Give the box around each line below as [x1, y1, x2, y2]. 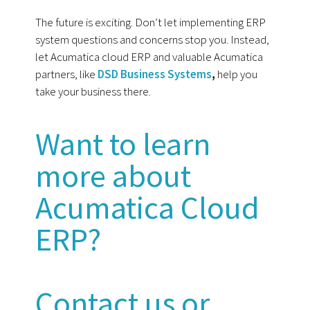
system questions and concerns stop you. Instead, [35, 32, 270, 48]
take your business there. [35, 84, 152, 100]
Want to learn [35, 124, 211, 165]
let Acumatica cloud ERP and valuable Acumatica [35, 49, 264, 65]
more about [35, 156, 192, 197]
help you [215, 66, 258, 82]
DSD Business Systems [98, 66, 212, 82]
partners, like [35, 66, 98, 82]
